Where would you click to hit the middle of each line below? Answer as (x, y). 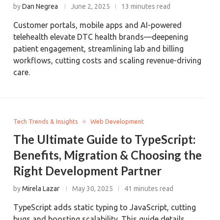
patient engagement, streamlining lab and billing (99, 49)
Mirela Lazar (41, 189)
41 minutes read (149, 189)
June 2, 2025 (91, 6)
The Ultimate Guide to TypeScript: (105, 139)
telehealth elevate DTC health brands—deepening (101, 37)
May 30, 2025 (93, 189)
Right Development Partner (88, 171)
